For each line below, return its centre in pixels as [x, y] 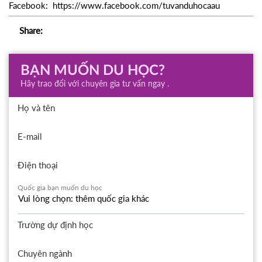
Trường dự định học [55, 224]
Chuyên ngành [45, 253]
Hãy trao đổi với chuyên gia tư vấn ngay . [95, 84]
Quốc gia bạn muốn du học [60, 188]
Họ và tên [36, 107]
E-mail [30, 136]
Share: [31, 31]
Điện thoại [38, 165]
